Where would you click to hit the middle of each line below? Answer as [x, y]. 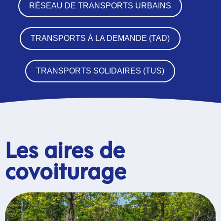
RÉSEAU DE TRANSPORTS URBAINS [100, 5]
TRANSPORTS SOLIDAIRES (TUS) [100, 71]
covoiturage [66, 173]
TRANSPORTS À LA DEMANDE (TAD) [100, 38]
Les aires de [65, 152]
